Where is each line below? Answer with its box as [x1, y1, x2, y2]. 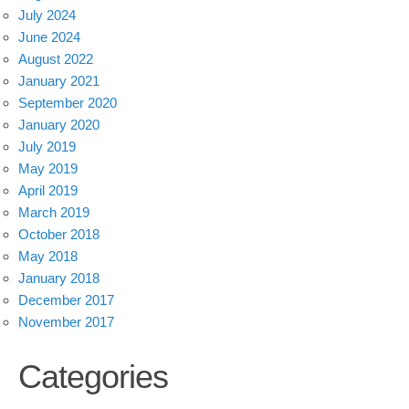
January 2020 [18, 116, 100, 132]
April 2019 [18, 182, 78, 198]
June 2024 [18, 28, 80, 45]
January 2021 [18, 72, 100, 89]
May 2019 [18, 160, 78, 176]
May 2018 [18, 247, 78, 264]
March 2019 [18, 204, 89, 220]
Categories [18, 357, 168, 395]
